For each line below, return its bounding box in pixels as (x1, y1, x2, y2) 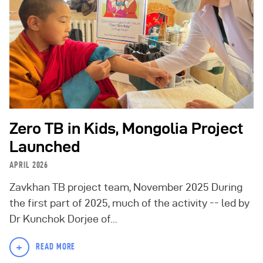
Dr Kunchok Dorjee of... (9, 213, 117, 224)
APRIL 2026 (9, 160, 49, 170)
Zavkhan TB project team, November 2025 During (9, 181, 242, 193)
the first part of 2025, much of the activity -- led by (9, 197, 249, 208)
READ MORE (35, 241, 76, 251)
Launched (9, 138, 80, 156)
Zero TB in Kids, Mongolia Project (9, 120, 244, 137)
